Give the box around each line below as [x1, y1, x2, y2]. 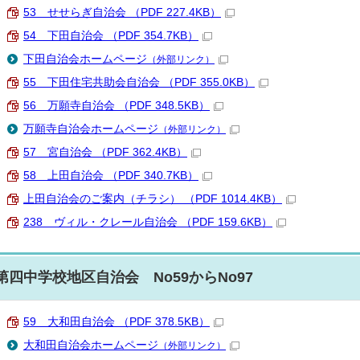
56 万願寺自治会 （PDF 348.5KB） [23, 100, 210, 112]
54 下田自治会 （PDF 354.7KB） [23, 30, 198, 42]
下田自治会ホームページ [23, 53, 147, 65]
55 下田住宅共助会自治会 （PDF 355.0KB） [23, 76, 255, 88]
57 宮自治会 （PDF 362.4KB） [23, 146, 187, 158]
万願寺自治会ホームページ [23, 123, 158, 135]
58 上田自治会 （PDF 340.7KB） [23, 170, 198, 182]
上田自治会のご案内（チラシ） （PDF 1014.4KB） [23, 193, 282, 205]
